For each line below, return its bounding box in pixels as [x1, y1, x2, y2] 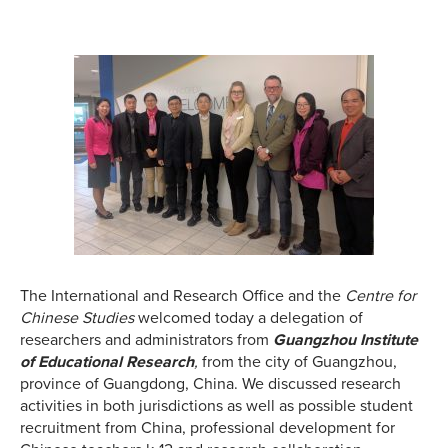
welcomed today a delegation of [138, 308, 363, 329]
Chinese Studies [20, 308, 138, 329]
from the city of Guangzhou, [202, 352, 397, 373]
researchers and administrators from [20, 330, 273, 351]
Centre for [345, 286, 416, 307]
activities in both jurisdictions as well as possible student [20, 396, 413, 417]
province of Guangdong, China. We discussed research [20, 374, 401, 395]
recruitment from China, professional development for [20, 418, 395, 439]
